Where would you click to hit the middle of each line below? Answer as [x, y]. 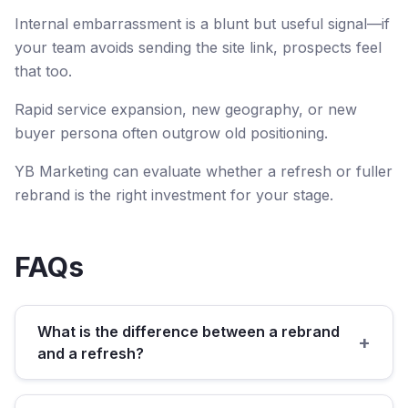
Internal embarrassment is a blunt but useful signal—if [202, 24]
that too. [43, 71]
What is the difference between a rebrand [189, 331]
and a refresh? [91, 353]
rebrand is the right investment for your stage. [174, 195]
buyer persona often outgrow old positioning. [171, 133]
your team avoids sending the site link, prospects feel [198, 47]
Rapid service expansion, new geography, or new [186, 109]
